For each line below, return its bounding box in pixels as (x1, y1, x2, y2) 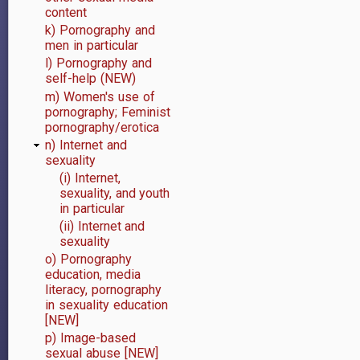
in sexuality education (45, 297, 168, 313)
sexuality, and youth (59, 185, 170, 201)
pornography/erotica (45, 119, 160, 135)
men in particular (45, 38, 138, 54)
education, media (45, 267, 141, 283)
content (45, 4, 88, 20)
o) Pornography (45, 252, 132, 268)
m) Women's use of (45, 88, 155, 104)
